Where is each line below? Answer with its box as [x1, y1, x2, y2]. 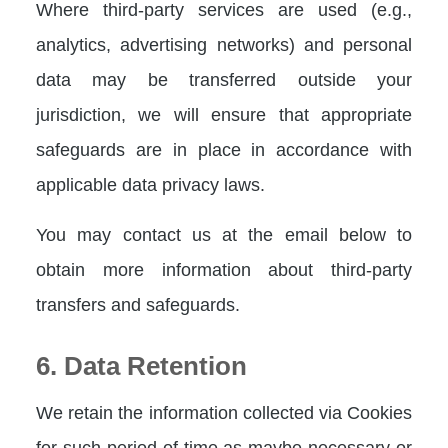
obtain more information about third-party [36, 258, 412, 280]
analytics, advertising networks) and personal [36, 33, 412, 55]
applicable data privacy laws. [36, 173, 265, 195]
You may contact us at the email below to [36, 223, 412, 245]
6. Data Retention [36, 350, 247, 381]
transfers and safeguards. [36, 293, 240, 315]
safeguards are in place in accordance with [36, 138, 412, 160]
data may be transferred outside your [36, 68, 412, 90]
